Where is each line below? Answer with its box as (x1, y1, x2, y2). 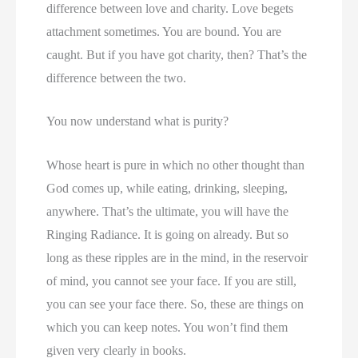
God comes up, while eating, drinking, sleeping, (46, 181, 288, 196)
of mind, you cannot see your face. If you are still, (46, 274, 297, 288)
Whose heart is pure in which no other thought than (46, 158, 305, 173)
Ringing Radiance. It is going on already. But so (46, 228, 289, 242)
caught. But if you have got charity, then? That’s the (46, 47, 308, 62)
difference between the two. (46, 70, 187, 85)
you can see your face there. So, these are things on (46, 297, 304, 312)
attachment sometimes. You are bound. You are (46, 24, 282, 38)
